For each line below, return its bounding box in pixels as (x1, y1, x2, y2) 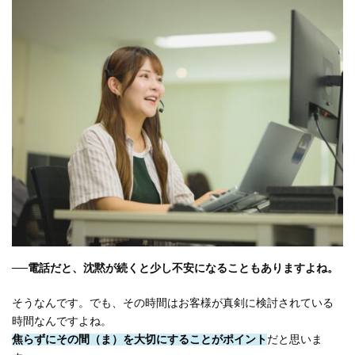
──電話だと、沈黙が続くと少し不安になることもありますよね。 (12, 262, 338, 275)
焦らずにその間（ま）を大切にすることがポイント (12, 334, 267, 346)
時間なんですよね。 (12, 315, 112, 328)
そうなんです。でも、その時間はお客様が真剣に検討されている (12, 297, 334, 310)
